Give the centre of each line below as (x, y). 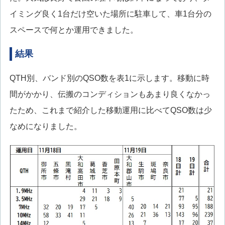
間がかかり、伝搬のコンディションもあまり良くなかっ (110, 94)
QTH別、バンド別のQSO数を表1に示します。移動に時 (109, 78)
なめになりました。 (45, 126)
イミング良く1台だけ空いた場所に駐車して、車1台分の (110, 14)
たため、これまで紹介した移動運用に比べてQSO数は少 (110, 110)
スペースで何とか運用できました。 (74, 30)
